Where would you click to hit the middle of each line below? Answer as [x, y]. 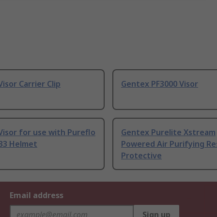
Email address [37, 195]
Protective [141, 156]
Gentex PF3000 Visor [160, 84]
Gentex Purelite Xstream [168, 132]
